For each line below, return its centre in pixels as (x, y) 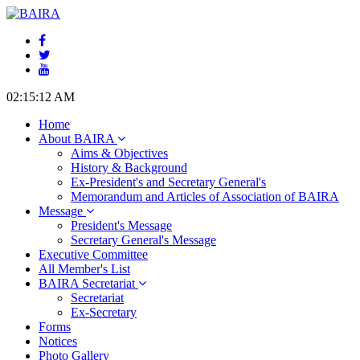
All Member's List (84, 269)
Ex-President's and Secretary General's (168, 182)
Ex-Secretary (104, 312)
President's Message (121, 225)
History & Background (129, 168)
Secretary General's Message (143, 240)
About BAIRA (76, 139)
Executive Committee (93, 254)
